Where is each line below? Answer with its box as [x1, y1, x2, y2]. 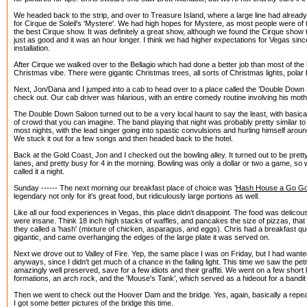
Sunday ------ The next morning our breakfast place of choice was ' [14, 184, 236, 192]
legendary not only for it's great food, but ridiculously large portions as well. [14, 192, 260, 200]
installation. [14, 44, 50, 52]
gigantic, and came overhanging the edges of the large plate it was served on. [14, 233, 270, 241]
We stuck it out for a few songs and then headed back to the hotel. [14, 134, 233, 143]
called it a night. [14, 167, 64, 175]
